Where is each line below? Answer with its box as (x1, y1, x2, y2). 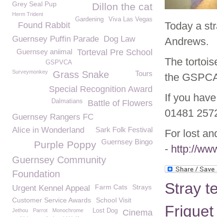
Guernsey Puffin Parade (12, 34, 99, 44)
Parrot (33, 207, 47, 213)
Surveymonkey (12, 69, 48, 75)
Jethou (12, 207, 28, 213)
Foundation (12, 169, 60, 179)
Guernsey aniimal (16, 47, 72, 56)
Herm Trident (12, 11, 43, 17)
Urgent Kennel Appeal (12, 184, 90, 193)
